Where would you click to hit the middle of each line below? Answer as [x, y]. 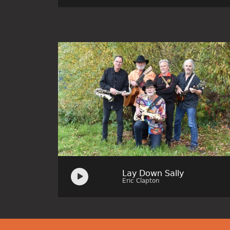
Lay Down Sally [153, 173]
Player [81, 179]
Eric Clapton [141, 180]
